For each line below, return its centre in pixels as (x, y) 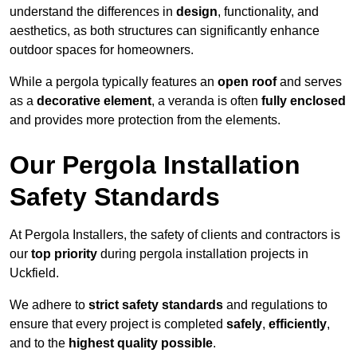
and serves (309, 82)
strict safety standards (156, 305)
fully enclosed (304, 101)
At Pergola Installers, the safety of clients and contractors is (175, 235)
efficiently (298, 324)
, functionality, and (268, 12)
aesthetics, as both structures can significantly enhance (165, 31)
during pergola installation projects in (203, 254)
